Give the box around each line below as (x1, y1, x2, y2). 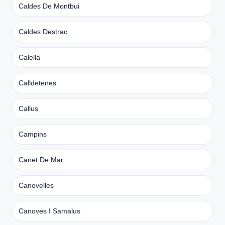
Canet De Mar (19, 155, 63, 164)
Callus (19, 104, 38, 113)
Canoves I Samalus (19, 206, 80, 215)
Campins (19, 130, 47, 138)
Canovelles (19, 181, 54, 189)
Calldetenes (19, 78, 56, 87)
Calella (19, 53, 40, 61)
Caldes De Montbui (19, 2, 79, 10)
